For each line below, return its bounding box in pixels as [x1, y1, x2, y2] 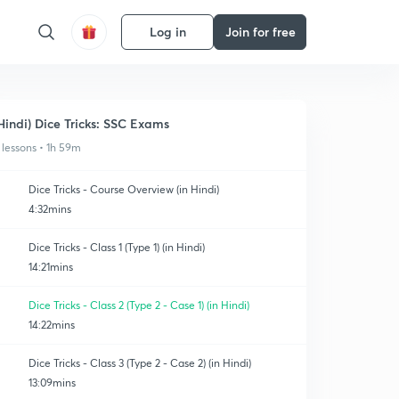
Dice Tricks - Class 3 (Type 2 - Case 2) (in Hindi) [28, 356, 251, 370]
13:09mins [28, 376, 76, 389]
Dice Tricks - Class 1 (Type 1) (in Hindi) [28, 240, 205, 254]
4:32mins [28, 202, 71, 216]
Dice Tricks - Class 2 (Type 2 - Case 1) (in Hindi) [28, 298, 249, 312]
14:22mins [28, 318, 75, 331]
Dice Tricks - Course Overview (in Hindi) [28, 183, 219, 196]
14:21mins [28, 260, 73, 273]
